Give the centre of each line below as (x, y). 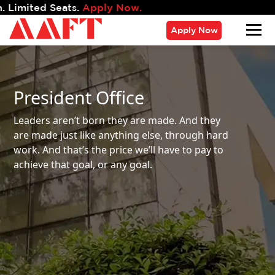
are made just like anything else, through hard (121, 135)
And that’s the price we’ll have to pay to (133, 149)
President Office (79, 97)
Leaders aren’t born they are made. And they (117, 120)
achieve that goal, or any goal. (83, 164)
